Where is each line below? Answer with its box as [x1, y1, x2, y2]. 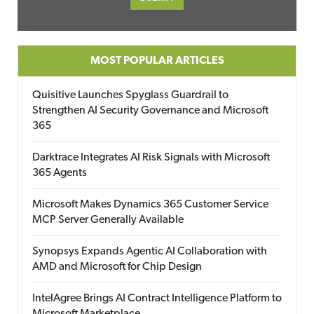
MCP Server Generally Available [32, 214, 184, 226]
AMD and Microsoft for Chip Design [32, 261, 202, 273]
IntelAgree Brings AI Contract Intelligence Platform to [32, 293, 282, 304]
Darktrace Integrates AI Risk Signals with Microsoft [32, 152, 270, 163]
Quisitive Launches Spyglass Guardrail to [32, 90, 228, 101]
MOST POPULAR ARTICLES [90, 55, 224, 67]
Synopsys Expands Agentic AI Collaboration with [32, 246, 267, 257]
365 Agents [32, 168, 87, 179]
